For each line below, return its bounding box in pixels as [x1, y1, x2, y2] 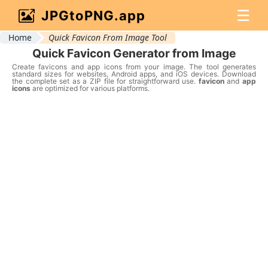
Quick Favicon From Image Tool [48, 31, 167, 43]
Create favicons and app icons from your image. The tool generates [12, 62, 256, 71]
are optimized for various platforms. [31, 83, 150, 93]
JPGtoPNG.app [41, 7, 145, 23]
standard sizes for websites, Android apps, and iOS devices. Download [12, 69, 256, 78]
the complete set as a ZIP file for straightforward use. [12, 76, 199, 86]
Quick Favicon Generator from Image [32, 45, 236, 60]
